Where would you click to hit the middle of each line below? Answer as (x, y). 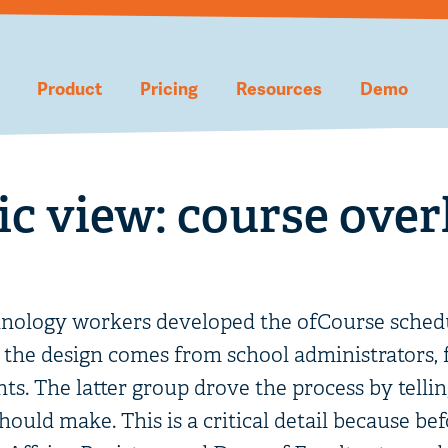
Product (69, 88)
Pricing (169, 88)
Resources (279, 88)
